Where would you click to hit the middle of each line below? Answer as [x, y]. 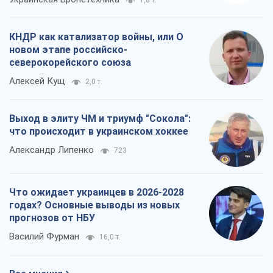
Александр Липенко [51, 150]
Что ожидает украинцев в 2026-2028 [97, 193]
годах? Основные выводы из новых [94, 205]
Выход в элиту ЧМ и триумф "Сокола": [100, 119]
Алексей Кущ [37, 81]
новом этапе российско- [68, 50]
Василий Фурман [44, 237]
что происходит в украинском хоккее [99, 132]
